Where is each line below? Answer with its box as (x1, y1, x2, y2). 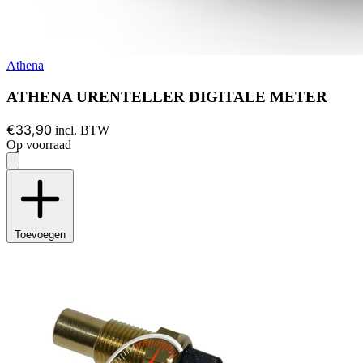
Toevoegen (15, 228, 66, 241)
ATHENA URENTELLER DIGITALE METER (6, 88, 327, 106)
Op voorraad (6, 137, 71, 152)
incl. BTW (55, 122, 109, 137)
